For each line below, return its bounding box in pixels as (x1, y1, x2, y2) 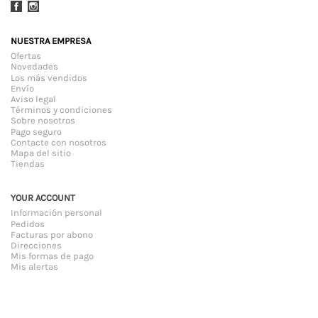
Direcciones (11, 239, 62, 251)
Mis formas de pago (11, 251, 94, 262)
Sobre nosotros (11, 115, 75, 126)
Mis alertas (11, 261, 58, 273)
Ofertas (11, 50, 41, 62)
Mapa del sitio (11, 147, 71, 158)
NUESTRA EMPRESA (11, 35, 91, 47)
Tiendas (11, 158, 45, 170)
